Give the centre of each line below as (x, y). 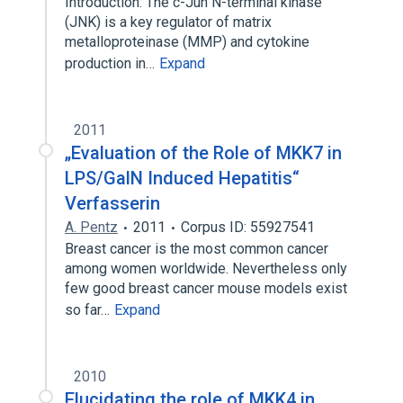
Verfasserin (112, 203)
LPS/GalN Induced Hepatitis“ (182, 178)
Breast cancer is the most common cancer (197, 249)
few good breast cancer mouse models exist (206, 288)
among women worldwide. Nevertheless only (206, 269)
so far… (89, 310)
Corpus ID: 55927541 (248, 227)
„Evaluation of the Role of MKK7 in (203, 153)
